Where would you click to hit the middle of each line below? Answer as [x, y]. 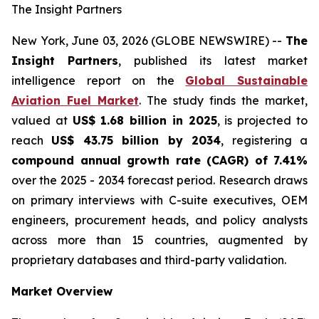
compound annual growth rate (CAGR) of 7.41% [159, 160]
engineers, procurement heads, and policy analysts [159, 220]
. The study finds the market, [223, 100]
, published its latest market [213, 61]
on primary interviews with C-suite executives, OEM [159, 200]
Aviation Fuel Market [75, 100]
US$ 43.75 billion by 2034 [136, 140]
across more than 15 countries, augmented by [159, 240]
